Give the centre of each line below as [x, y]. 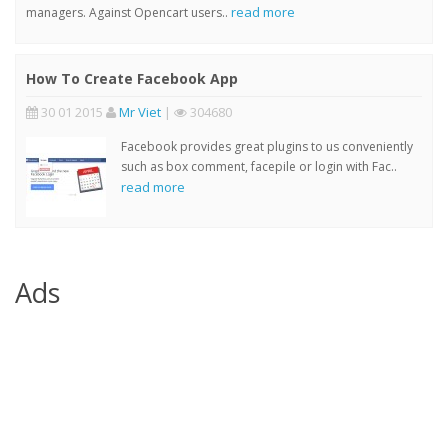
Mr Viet [140, 111]
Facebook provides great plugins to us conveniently [267, 146]
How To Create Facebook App [132, 78]
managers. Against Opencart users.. [128, 12]
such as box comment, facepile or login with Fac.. [259, 166]
